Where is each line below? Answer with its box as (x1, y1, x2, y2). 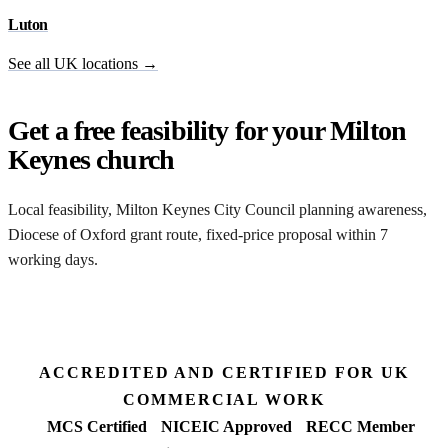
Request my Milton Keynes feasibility (32, 307, 277, 324)
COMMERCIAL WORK (123, 391, 325, 408)
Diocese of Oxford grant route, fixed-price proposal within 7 (8, 226, 388, 243)
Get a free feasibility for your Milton (8, 114, 407, 146)
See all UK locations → (8, 54, 158, 72)
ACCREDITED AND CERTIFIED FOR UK (39, 364, 409, 381)
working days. (8, 251, 98, 268)
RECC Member (306, 418, 415, 435)
